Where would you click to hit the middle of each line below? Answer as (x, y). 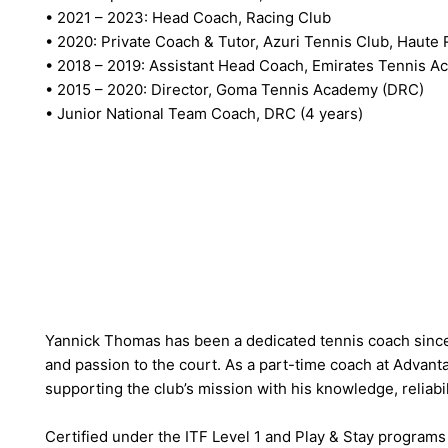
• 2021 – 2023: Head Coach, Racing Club (187, 17)
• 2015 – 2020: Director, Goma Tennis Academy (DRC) (234, 89)
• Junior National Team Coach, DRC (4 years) (203, 113)
